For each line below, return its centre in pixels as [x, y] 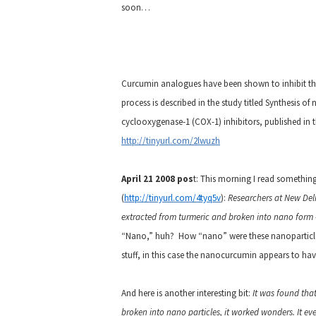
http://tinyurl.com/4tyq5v [172, 198]
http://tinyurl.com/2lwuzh [171, 141]
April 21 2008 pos [157, 179]
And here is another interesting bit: [187, 293]
